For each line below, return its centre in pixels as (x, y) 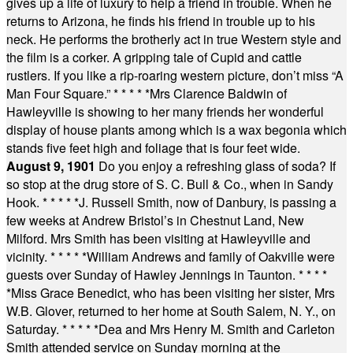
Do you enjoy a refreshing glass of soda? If (217, 166)
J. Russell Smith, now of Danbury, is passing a (208, 202)
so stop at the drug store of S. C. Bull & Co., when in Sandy (170, 184)
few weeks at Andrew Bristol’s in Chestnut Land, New (155, 220)
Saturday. (34, 329)
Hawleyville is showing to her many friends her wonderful (165, 111)
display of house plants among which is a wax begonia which (176, 130)
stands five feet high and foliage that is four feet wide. (153, 148)
